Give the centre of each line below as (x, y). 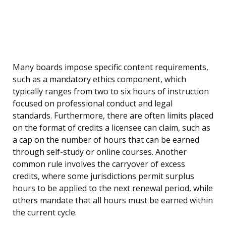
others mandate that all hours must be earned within (113, 201)
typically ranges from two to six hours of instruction (111, 92)
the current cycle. (45, 213)
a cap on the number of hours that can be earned (106, 140)
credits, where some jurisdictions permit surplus (103, 176)
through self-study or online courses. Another (100, 152)
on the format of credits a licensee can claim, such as (111, 128)
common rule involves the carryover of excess (99, 164)
